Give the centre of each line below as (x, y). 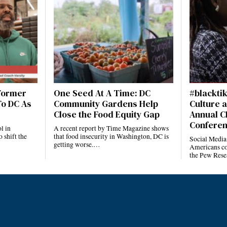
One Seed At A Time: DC (102, 93)
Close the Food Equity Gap (107, 115)
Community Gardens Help (106, 104)
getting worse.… (77, 145)
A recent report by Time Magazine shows (111, 128)
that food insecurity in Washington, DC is (111, 137)
